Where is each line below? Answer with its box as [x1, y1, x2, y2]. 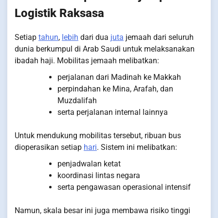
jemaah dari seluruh [124, 33, 194, 42]
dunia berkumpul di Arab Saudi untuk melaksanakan [15, 44, 195, 54]
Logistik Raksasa [15, 6, 104, 20]
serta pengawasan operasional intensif [57, 182, 191, 192]
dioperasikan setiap [15, 143, 84, 152]
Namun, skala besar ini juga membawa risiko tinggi [15, 206, 190, 216]
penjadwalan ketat [57, 159, 121, 169]
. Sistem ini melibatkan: [97, 143, 177, 152]
